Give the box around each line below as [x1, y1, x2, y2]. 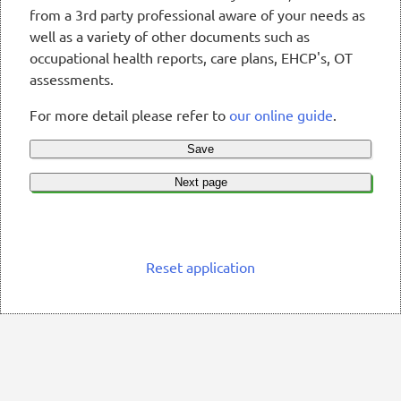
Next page [174, 175, 227, 190]
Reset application [146, 258, 255, 277]
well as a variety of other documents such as [30, 27, 310, 46]
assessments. [30, 70, 114, 89]
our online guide [229, 106, 333, 124]
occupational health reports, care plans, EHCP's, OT [30, 48, 353, 67]
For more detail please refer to [30, 106, 229, 124]
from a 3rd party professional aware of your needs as [30, 5, 365, 24]
